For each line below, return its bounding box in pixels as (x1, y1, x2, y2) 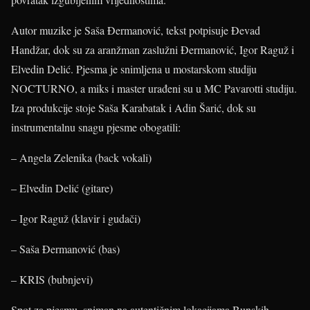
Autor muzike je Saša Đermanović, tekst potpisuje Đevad (11, 23, 260, 37)
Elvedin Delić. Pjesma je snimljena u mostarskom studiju (11, 62, 257, 76)
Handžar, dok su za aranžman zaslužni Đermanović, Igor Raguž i (11, 42, 294, 57)
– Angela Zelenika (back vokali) (11, 150, 152, 165)
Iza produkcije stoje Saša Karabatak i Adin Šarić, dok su (11, 100, 256, 115)
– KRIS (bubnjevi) (11, 272, 93, 286)
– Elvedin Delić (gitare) (11, 181, 113, 195)
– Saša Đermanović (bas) (11, 241, 120, 256)
